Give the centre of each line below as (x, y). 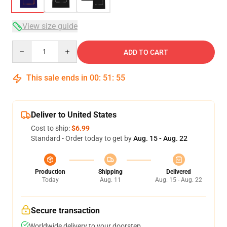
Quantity (26, 45)
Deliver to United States (74, 115)
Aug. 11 (110, 180)
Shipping (110, 172)
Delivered (179, 172)
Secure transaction (65, 211)
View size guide (50, 26)
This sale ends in (57, 78)
